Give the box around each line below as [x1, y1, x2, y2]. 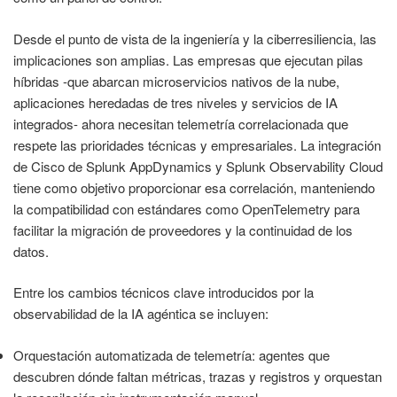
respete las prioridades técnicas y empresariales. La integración [13, 135, 381, 154]
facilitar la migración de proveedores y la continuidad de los [13, 220, 353, 239]
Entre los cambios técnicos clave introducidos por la [13, 283, 314, 302]
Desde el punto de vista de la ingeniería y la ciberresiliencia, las [13, 28, 377, 48]
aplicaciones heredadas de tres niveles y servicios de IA [13, 92, 338, 112]
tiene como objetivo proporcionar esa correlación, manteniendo [13, 177, 375, 197]
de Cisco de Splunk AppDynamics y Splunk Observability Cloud [13, 156, 383, 175]
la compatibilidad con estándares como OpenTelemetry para [13, 198, 360, 218]
